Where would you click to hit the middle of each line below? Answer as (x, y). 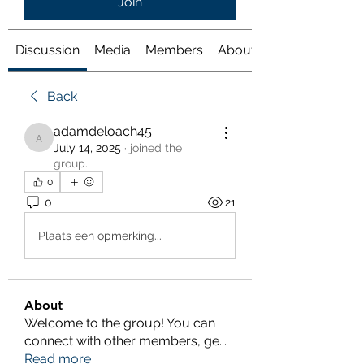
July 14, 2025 (87, 148)
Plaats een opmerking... (100, 235)
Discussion (48, 50)
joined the (156, 148)
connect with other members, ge (122, 341)
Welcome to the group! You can (120, 323)
